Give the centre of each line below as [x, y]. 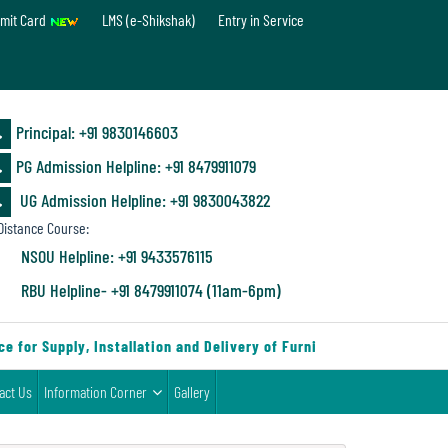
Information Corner [95, 392]
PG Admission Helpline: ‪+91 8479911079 [136, 166]
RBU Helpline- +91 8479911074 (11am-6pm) [151, 290]
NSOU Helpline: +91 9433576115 [117, 256]
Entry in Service [260, 19]
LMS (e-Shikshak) [148, 19]
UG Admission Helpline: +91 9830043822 [143, 200]
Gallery [192, 392]
